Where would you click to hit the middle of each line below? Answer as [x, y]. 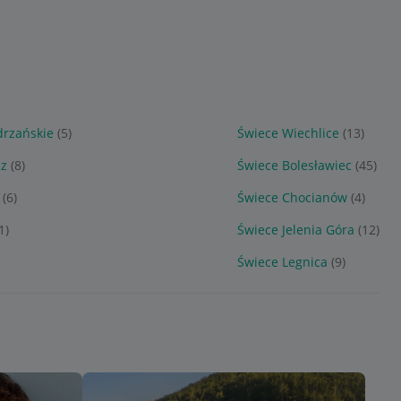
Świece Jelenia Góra [295, 230]
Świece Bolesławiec [294, 165]
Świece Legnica [282, 262]
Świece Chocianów [292, 197]
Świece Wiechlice [288, 133]
